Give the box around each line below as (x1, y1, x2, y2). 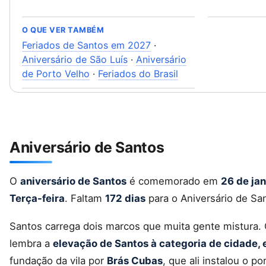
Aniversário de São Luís (22, 53, 128, 65)
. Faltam (65, 192, 105, 204)
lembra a (9, 237, 53, 249)
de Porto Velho (22, 68, 90, 80)
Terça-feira (9, 192, 65, 204)
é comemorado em (126, 175, 221, 187)
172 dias (105, 192, 145, 204)
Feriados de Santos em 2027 (22, 39, 151, 51)
